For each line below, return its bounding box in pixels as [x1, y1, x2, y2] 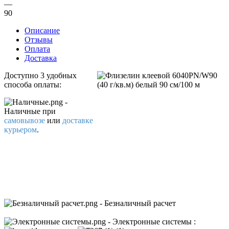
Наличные [4, 106, 42, 116]
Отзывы [25, 35, 53, 44]
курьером [4, 125, 37, 134]
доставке [62, 116, 93, 125]
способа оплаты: [4, 80, 61, 89]
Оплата [25, 44, 50, 53]
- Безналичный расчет [98, 198, 178, 208]
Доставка [25, 53, 57, 62]
